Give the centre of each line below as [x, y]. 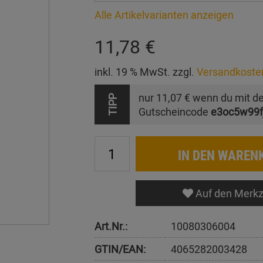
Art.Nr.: [111, 226]
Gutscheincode [174, 112]
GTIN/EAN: [120, 249]
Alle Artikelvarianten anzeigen [164, 15]
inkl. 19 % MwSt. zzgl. [145, 72]
